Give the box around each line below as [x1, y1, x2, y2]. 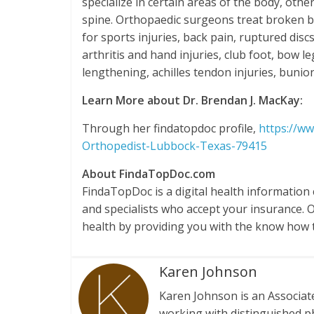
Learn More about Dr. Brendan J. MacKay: [82, 93, 303, 108]
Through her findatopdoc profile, [82, 121, 259, 136]
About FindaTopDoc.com [82, 166, 215, 182]
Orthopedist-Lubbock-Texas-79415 [82, 138, 267, 153]
